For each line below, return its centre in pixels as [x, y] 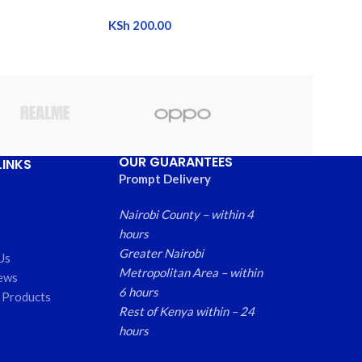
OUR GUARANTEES [176, 162]
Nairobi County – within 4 [187, 214]
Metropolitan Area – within [191, 272]
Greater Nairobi [162, 253]
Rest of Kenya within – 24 [187, 311]
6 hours [139, 291]
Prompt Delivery [165, 178]
